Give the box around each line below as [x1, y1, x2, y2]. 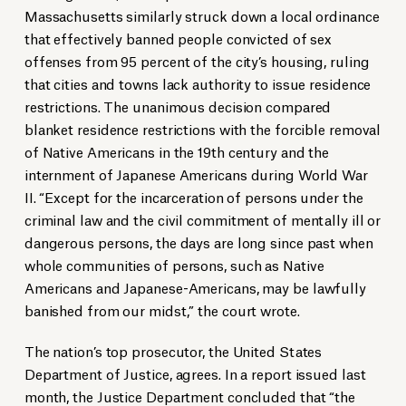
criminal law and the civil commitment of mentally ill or [24, 209, 382, 229]
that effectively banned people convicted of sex [24, 28, 333, 48]
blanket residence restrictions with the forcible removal [24, 119, 382, 139]
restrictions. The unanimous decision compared [24, 96, 332, 116]
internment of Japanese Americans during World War [24, 164, 368, 184]
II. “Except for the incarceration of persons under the [24, 187, 363, 207]
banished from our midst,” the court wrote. [24, 300, 300, 320]
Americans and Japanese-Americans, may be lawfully [24, 277, 366, 297]
